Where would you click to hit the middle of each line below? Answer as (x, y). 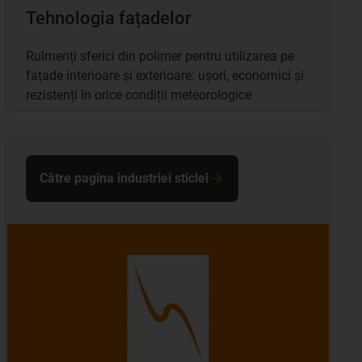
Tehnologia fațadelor (109, 19)
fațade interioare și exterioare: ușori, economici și (165, 76)
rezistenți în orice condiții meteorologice (139, 95)
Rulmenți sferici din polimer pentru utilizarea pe (160, 57)
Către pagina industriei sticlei (124, 179)
